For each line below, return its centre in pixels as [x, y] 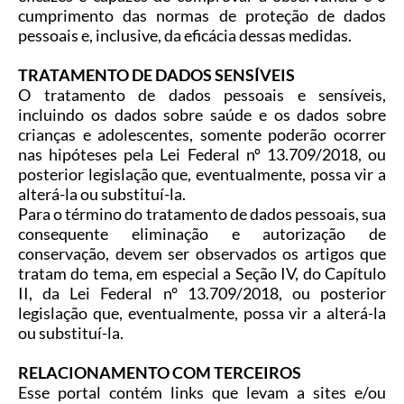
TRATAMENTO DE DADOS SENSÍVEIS [156, 75]
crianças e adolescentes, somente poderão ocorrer [202, 135]
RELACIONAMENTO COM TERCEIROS [160, 373]
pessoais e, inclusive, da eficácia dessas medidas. [185, 36]
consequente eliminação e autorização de [202, 234]
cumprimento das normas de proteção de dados [202, 16]
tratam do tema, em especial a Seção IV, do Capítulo [202, 274]
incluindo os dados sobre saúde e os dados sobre [202, 115]
